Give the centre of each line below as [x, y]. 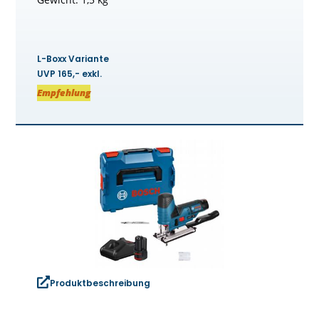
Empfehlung [64, 92]
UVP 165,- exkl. [70, 73]
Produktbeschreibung [100, 283]
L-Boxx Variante [73, 58]
